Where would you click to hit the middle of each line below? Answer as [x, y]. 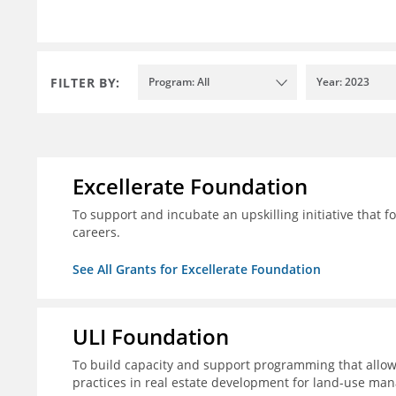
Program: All [179, 82]
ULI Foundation [151, 337]
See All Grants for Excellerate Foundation [197, 270]
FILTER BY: [85, 82]
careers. [96, 232]
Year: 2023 [343, 82]
